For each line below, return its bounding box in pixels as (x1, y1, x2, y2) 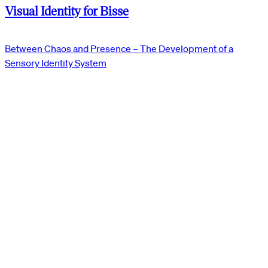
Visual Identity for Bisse (5, 2, 129, 19)
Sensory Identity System (5, 57, 106, 69)
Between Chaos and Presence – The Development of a (5, 42, 233, 55)
